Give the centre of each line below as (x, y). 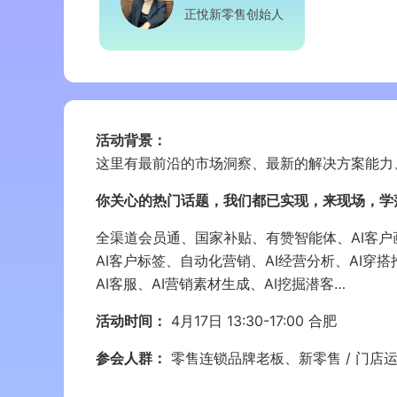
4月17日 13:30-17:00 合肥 (252, 321)
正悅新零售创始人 (234, 14)
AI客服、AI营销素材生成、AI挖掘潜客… (221, 284)
